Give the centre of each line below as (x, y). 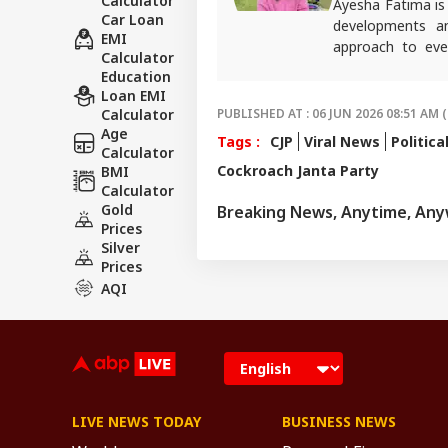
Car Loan (132, 19)
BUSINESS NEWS (339, 421)
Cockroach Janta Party (298, 170)
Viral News (342, 141)
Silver (120, 247)
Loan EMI (133, 95)
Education (136, 76)
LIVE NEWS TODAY (136, 421)
